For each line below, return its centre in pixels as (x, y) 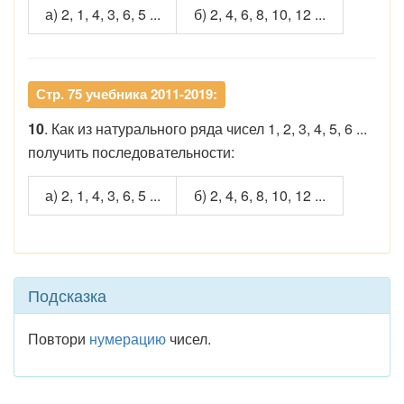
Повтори (59, 339)
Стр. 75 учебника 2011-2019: (127, 94)
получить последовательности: (131, 152)
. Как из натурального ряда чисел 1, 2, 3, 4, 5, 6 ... (206, 129)
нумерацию (128, 339)
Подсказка (67, 295)
